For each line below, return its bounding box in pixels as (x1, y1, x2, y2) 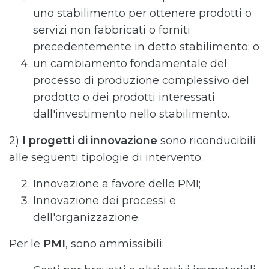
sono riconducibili (157, 134, 256, 148)
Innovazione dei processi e (33, 194, 176, 208)
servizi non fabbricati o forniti (33, 23, 190, 37)
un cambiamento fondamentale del (33, 57, 227, 71)
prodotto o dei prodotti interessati (33, 91, 215, 104)
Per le (9, 237, 43, 251)
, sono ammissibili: (65, 237, 164, 251)
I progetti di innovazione (19, 134, 157, 148)
